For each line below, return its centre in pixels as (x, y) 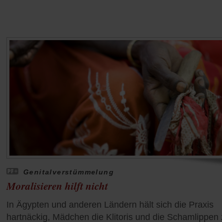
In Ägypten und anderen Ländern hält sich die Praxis (110, 205)
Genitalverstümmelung (69, 172)
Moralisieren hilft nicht (57, 186)
